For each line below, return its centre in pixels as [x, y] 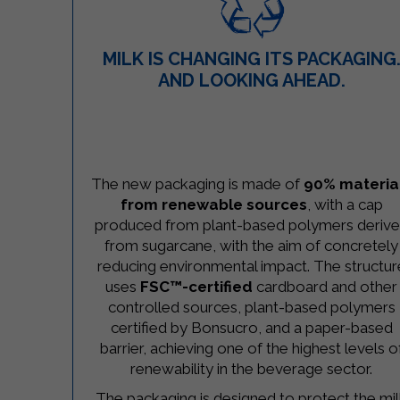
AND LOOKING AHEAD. [251, 81]
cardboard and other [325, 287]
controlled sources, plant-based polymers [251, 308]
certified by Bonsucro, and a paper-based [251, 328]
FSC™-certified [197, 287]
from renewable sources [213, 205]
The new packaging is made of [198, 184]
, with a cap [345, 205]
